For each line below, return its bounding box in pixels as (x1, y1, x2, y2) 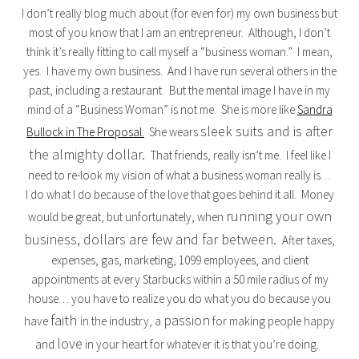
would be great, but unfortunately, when (27, 209, 226, 224)
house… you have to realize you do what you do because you (28, 291, 331, 306)
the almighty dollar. (28, 145, 148, 163)
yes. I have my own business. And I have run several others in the (22, 63, 337, 79)
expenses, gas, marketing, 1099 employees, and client (50, 252, 309, 268)
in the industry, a (80, 313, 163, 329)
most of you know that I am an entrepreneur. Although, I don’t (29, 25, 330, 40)
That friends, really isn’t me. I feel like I (147, 147, 331, 163)
